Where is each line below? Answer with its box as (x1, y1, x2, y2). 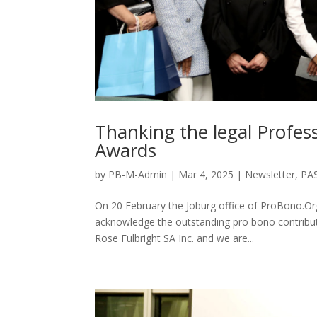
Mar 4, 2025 (178, 168, 234, 182)
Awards (95, 137, 157, 163)
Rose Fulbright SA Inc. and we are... (95, 231, 255, 246)
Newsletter (245, 168, 296, 182)
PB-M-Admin (108, 168, 168, 182)
